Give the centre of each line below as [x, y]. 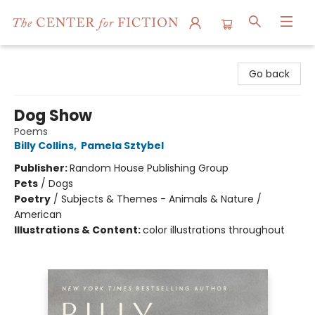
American [38, 214]
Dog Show [53, 116]
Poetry [32, 199]
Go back [269, 74]
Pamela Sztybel [122, 146]
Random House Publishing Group [149, 168]
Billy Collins [44, 146]
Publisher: [42, 168]
